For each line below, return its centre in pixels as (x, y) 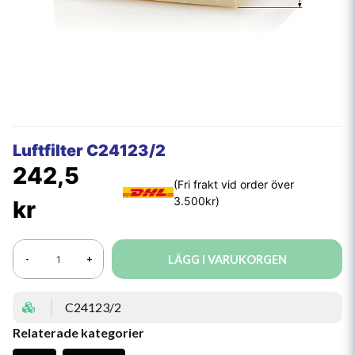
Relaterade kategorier (78, 332)
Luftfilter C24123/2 (89, 151)
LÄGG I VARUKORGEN (227, 259)
